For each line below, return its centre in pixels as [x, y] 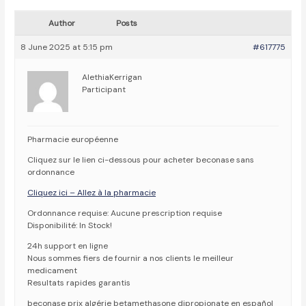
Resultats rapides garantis [79, 283]
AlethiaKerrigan [112, 78]
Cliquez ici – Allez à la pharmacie [92, 193]
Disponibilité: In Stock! [70, 226]
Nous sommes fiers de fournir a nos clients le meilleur [131, 259]
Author [61, 24]
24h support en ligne [68, 246]
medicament [53, 271]
